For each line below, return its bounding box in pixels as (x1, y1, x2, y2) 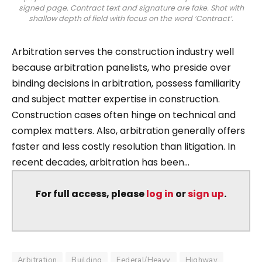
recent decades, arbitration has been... (12, 155, 189, 169)
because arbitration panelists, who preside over (12, 60, 231, 74)
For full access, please (36, 187, 146, 201)
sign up (188, 187, 224, 201)
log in (146, 187, 174, 201)
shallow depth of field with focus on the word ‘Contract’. (29, 13, 233, 23)
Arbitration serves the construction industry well (12, 44, 234, 58)
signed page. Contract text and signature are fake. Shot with (18, 2, 244, 13)
